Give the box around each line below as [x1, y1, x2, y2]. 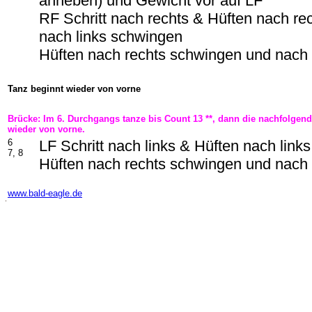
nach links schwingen [39, 28, 182, 45]
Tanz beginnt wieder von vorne [8, 84, 141, 94]
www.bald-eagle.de [8, 188, 82, 198]
